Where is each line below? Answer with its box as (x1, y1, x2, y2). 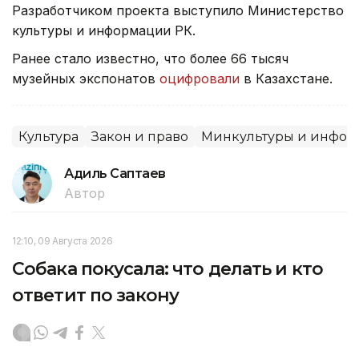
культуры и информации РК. (12, 22, 196, 38)
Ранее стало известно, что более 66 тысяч (12, 50, 288, 67)
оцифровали (159, 70, 240, 87)
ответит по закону (12, 284, 179, 306)
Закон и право (91, 128, 188, 144)
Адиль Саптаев (64, 165, 166, 181)
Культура (18, 128, 79, 144)
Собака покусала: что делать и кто (12, 257, 323, 280)
